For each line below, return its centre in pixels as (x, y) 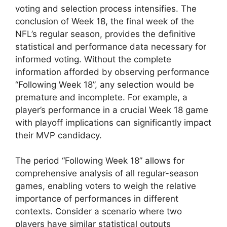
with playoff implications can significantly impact (113, 122)
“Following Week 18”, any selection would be (105, 84)
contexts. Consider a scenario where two (99, 212)
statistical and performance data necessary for (111, 46)
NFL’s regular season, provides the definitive (105, 34)
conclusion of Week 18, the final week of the (105, 21)
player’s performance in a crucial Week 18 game (112, 110)
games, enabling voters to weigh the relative (106, 186)
